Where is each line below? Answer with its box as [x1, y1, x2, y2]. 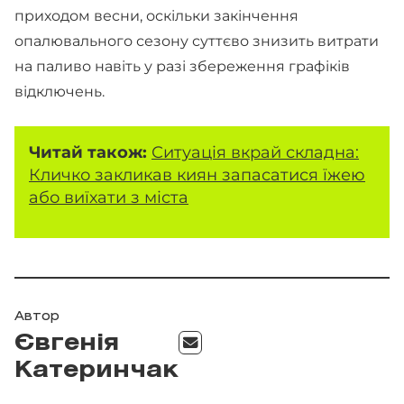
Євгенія [14, 335, 119, 354]
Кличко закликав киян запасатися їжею [29, 164, 365, 185]
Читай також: [29, 142, 151, 162]
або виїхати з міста [29, 187, 188, 207]
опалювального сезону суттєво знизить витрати [14, 32, 379, 50]
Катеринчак [14, 362, 179, 381]
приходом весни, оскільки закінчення [14, 7, 298, 24]
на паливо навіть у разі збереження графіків [14, 58, 350, 75]
